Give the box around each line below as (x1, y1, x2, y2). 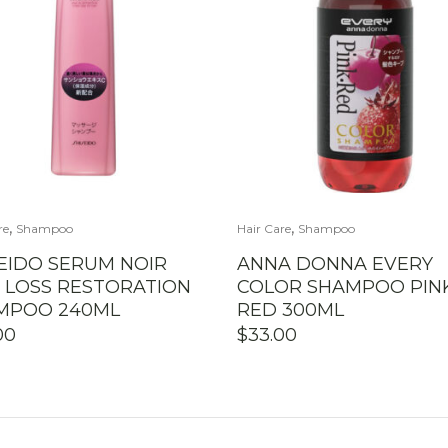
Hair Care (236, 221, 291, 237)
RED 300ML (236, 299, 344, 322)
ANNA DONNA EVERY (236, 253, 433, 276)
